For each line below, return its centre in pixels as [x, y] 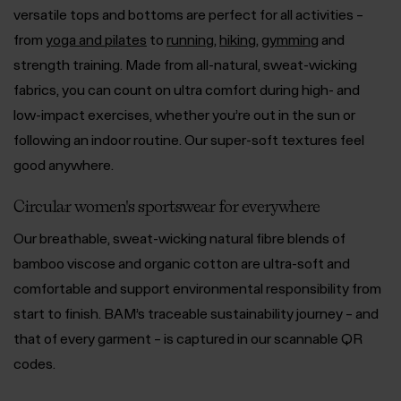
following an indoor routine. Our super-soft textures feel [189, 139]
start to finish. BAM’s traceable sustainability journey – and [196, 314]
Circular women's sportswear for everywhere [166, 206]
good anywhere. [64, 164]
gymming [290, 39]
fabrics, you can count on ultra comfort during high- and [187, 89]
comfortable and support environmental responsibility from [197, 289]
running [190, 39]
